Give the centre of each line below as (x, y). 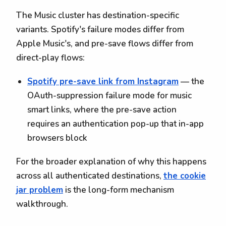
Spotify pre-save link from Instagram (103, 81)
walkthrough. (42, 204)
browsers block (58, 138)
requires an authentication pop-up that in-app (116, 124)
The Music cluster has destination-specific (98, 16)
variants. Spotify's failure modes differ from (100, 30)
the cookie (185, 176)
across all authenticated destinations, (90, 176)
